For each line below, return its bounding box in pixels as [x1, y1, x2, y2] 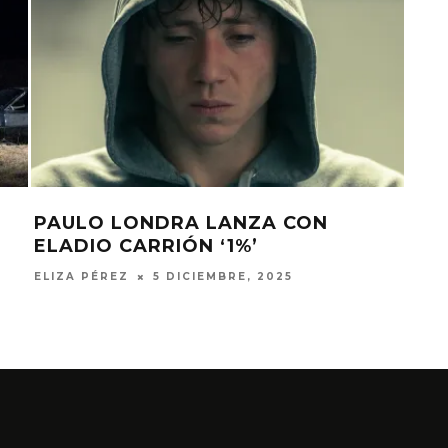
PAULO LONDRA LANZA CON [33, 211, 328, 234]
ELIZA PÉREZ [33, 270, 129, 284]
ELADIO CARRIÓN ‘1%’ [33, 234, 258, 257]
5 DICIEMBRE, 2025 [152, 270, 293, 284]
